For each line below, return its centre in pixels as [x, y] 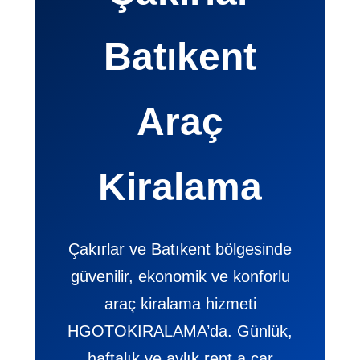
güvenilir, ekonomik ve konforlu [180, 277]
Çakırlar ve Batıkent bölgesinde [180, 250]
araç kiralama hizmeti [180, 304]
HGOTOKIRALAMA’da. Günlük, [180, 331]
